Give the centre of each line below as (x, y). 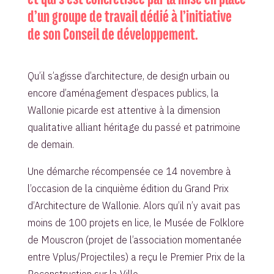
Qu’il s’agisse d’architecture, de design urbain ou (128, 76)
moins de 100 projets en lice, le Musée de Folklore (135, 222)
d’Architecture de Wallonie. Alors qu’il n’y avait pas (134, 205)
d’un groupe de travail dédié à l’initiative (129, 16)
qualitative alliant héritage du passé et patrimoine (134, 127)
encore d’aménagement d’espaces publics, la (123, 93)
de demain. (50, 144)
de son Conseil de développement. (113, 34)
